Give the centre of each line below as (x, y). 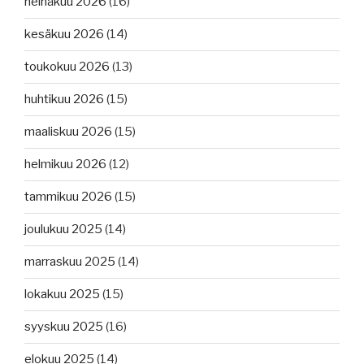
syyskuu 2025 (64, 327)
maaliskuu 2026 (68, 132)
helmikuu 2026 (65, 165)
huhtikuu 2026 (64, 100)
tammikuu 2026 (68, 197)
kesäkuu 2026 (64, 35)
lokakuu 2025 (62, 295)
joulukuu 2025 (63, 230)
